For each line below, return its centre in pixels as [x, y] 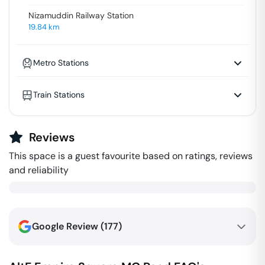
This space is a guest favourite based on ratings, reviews [131, 156]
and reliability [39, 170]
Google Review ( [68, 226]
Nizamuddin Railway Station [81, 15]
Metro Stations [61, 63]
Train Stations [59, 95]
